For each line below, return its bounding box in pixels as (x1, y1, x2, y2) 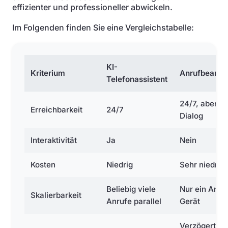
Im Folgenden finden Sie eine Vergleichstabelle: (12, 22, 194, 33)
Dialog (180, 111, 203, 121)
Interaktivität (31, 135, 77, 145)
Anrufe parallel (106, 196, 161, 206)
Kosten (31, 160, 55, 169)
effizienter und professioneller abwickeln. (12, 2, 173, 12)
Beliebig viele (106, 184, 156, 194)
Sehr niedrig (180, 160, 224, 169)
